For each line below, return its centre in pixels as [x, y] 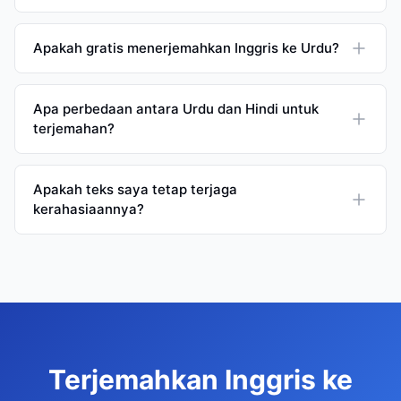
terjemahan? [74, 128]
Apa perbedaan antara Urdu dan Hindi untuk [176, 109]
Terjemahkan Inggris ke [200, 380]
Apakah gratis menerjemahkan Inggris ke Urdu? [186, 48]
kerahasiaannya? [89, 209]
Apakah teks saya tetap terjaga [135, 189]
